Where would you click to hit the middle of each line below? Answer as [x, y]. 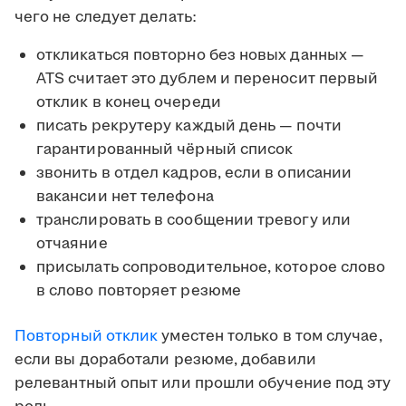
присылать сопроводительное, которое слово [211, 268]
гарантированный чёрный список [165, 150]
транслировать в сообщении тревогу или [193, 221]
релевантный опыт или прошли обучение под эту [203, 384]
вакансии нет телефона [125, 197]
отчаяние [72, 244]
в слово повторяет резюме [139, 291]
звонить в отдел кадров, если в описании [194, 174]
